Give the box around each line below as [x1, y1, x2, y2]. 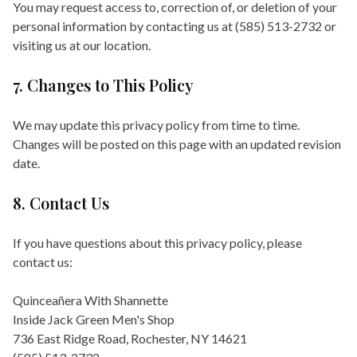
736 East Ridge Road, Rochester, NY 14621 [13, 331, 247, 346]
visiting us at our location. [13, 37, 151, 53]
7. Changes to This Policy [13, 74, 194, 96]
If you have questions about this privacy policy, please [13, 235, 302, 250]
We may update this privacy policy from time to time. [13, 117, 300, 132]
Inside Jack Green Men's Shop [13, 312, 175, 327]
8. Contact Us [13, 192, 109, 214]
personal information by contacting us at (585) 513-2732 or [13, 18, 336, 33]
